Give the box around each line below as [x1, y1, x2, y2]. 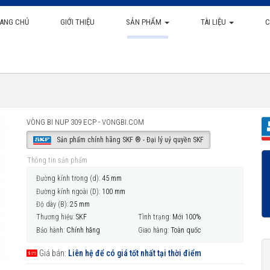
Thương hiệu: [36, 213, 74, 222]
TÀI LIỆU [200, 17, 228, 27]
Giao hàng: [138, 225, 169, 234]
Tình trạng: [138, 213, 171, 222]
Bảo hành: [36, 225, 64, 234]
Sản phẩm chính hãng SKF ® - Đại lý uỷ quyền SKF [54, 136, 204, 144]
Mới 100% [172, 213, 201, 222]
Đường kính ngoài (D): [36, 187, 100, 196]
